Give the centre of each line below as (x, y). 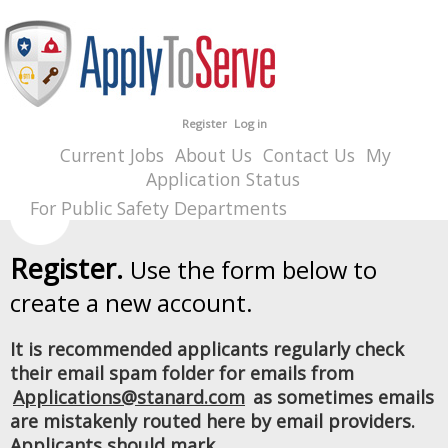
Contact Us (309, 155)
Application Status (222, 179)
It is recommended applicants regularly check (207, 349)
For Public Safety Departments (158, 208)
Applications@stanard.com (129, 397)
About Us (213, 155)
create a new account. (131, 303)
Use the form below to (253, 270)
